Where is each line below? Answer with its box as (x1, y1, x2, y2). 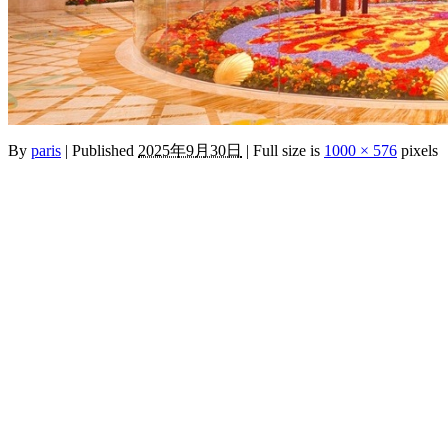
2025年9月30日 (138, 141, 242, 159)
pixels (397, 141, 438, 159)
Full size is (249, 141, 324, 159)
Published (72, 141, 134, 159)
